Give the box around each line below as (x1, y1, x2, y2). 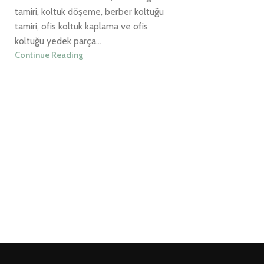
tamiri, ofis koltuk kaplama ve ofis (15, 21, 148, 32)
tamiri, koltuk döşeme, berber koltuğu (15, 6, 164, 18)
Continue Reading (15, 49, 83, 61)
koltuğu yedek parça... (15, 35, 101, 47)
